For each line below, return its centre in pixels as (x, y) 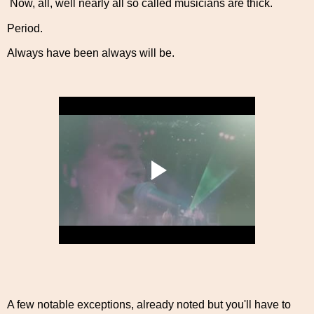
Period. (25, 28)
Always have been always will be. (91, 53)
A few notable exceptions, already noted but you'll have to (149, 304)
